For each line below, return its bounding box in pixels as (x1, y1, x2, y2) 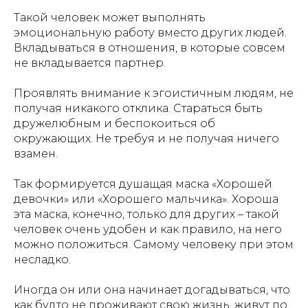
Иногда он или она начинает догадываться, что (14, 283, 290, 296)
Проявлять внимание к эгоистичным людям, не (14, 87, 294, 100)
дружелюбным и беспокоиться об (14, 117, 215, 130)
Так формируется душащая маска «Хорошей (14, 177, 272, 190)
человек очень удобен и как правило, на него (14, 223, 282, 236)
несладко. (14, 253, 71, 266)
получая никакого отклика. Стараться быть (14, 102, 263, 115)
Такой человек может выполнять (14, 11, 206, 24)
